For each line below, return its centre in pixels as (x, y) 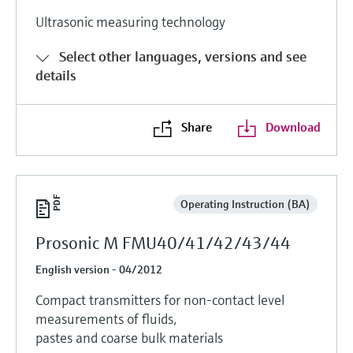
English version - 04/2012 (99, 269)
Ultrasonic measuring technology (130, 21)
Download (293, 126)
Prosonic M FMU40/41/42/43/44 (163, 243)
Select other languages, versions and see (183, 56)
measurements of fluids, (106, 318)
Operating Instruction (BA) (245, 204)
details (56, 75)
